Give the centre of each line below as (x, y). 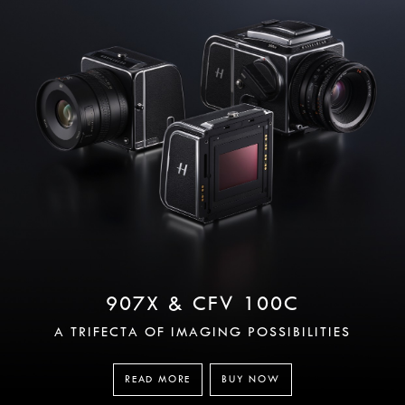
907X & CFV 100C (202, 303)
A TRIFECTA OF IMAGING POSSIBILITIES (202, 332)
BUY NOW (251, 379)
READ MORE (158, 379)
